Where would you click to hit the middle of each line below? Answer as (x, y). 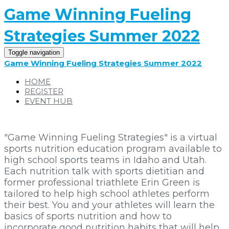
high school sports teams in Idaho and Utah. (105, 160)
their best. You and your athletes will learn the (109, 205)
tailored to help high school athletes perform (107, 194)
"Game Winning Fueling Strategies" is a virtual (111, 138)
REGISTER (44, 91)
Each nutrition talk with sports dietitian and (104, 171)
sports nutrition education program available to (113, 149)
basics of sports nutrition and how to (88, 216)
